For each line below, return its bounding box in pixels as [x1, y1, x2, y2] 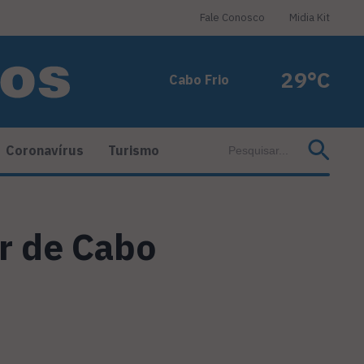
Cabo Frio [169, 71, 229, 88]
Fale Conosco [200, 11, 265, 24]
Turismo [108, 142, 159, 159]
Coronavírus [6, 142, 84, 159]
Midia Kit [289, 11, 330, 24]
